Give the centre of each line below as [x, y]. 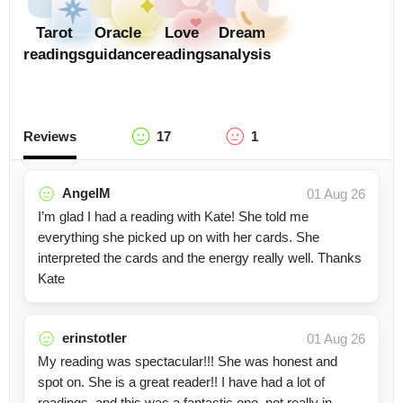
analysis [242, 54]
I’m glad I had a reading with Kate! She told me [173, 216]
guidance [118, 54]
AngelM [86, 193]
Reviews [50, 136]
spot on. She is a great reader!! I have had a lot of [181, 382]
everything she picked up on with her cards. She [179, 237]
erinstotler [94, 338]
